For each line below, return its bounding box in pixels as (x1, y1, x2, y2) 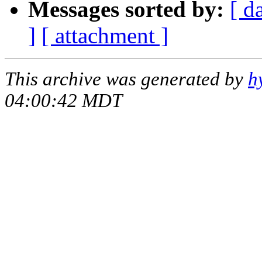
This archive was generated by (5, 68, 248, 89)
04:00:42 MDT (5, 89, 122, 111)
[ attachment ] (42, 22, 168, 48)
